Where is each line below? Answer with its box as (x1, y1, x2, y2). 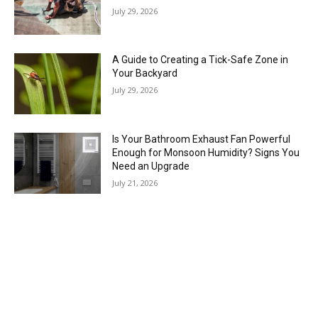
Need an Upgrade (112, 160, 190, 172)
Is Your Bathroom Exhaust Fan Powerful (112, 133, 291, 146)
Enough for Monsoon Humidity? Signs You (112, 147, 300, 159)
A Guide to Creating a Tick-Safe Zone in (112, 54, 289, 66)
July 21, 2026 (112, 177, 158, 189)
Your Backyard (112, 67, 178, 79)
